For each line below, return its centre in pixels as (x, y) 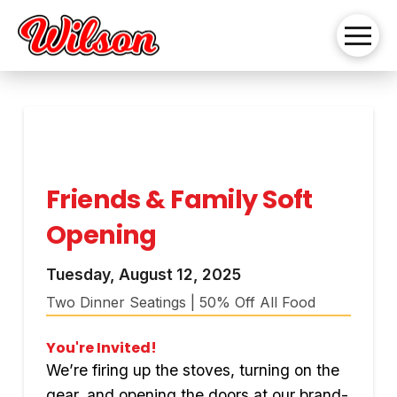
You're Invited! (101, 348)
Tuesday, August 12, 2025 (143, 274)
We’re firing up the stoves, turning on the (192, 370)
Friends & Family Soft (179, 199)
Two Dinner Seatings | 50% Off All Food (180, 302)
